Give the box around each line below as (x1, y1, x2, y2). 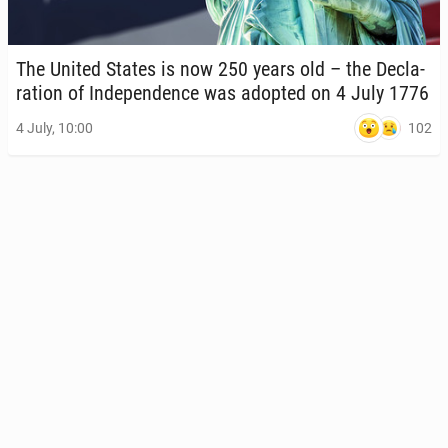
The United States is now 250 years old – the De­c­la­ (16, 57, 425, 81)
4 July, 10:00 (16, 120, 93, 137)
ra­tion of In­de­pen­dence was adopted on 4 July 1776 (16, 81, 429, 105)
